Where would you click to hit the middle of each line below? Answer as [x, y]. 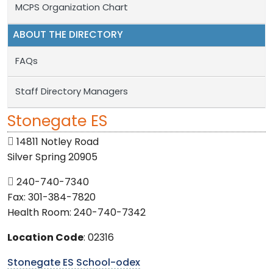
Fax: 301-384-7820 [51, 198]
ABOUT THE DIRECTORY [68, 35]
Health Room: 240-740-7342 [76, 213]
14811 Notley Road [56, 142]
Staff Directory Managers [71, 93]
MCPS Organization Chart [73, 9]
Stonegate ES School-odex [74, 263]
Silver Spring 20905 [52, 158]
